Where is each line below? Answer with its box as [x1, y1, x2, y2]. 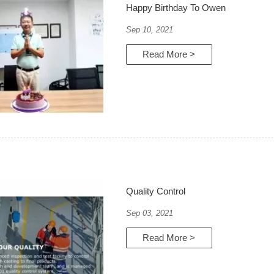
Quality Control [126, 186, 186, 197]
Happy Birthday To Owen [126, 2, 226, 13]
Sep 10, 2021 [126, 24, 174, 34]
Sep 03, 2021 [126, 208, 174, 218]
